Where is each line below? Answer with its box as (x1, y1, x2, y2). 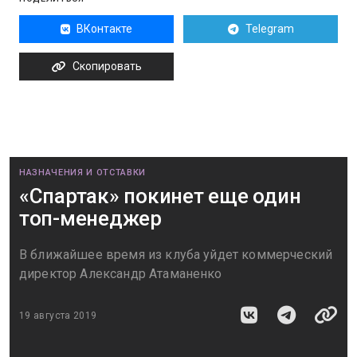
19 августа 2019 (19, 309, 97, 321)
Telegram (245, 22, 294, 36)
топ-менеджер (19, 206, 162, 231)
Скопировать (72, 60, 142, 73)
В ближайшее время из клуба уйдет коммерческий (19, 247, 333, 263)
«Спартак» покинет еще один (19, 184, 301, 209)
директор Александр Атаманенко (19, 266, 222, 282)
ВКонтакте (76, 22, 132, 36)
